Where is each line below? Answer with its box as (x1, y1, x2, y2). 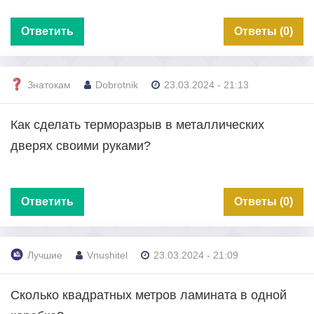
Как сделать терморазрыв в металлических (11, 117, 264, 132)
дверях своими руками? (11, 138, 151, 153)
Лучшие (27, 250, 62, 261)
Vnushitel (87, 250, 128, 261)
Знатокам (27, 79, 71, 91)
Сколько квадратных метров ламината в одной (11, 287, 287, 302)
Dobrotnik (95, 79, 138, 91)
